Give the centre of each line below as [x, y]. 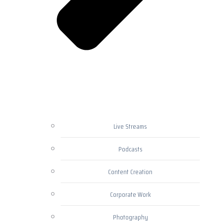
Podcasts [130, 149]
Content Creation [130, 172]
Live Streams [130, 127]
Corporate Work [130, 195]
